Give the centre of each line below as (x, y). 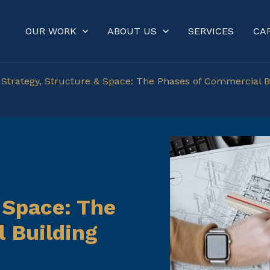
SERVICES (211, 31)
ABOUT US (132, 31)
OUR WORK (51, 31)
